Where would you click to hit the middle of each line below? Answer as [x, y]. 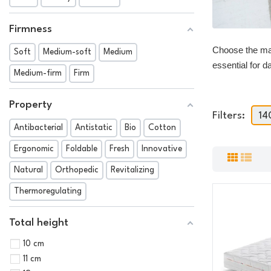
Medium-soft [67, 52]
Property [31, 105]
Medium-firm [38, 73]
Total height [39, 223]
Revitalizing [132, 170]
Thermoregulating [48, 191]
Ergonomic [34, 149]
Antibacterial [38, 127]
